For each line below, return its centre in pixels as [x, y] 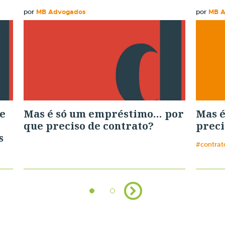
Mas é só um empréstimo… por [104, 114]
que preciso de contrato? [89, 126]
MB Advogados [61, 12]
